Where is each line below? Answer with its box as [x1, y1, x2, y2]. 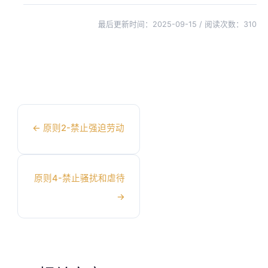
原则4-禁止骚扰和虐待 [34, 172, 126, 184]
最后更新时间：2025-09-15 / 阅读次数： [98, 19, 244, 29]
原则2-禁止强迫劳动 [40, 122, 124, 133]
